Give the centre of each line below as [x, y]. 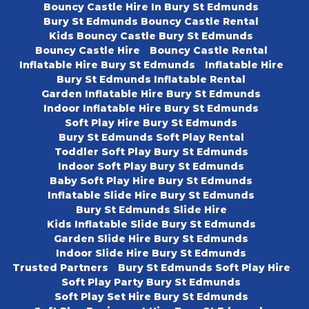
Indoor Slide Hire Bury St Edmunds [151, 253]
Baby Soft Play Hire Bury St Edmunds [151, 180]
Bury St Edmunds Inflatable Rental [151, 79]
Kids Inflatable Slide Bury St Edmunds [151, 224]
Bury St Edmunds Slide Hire [151, 209]
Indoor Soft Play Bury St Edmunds [151, 166]
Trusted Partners [60, 267]
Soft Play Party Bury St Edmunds [151, 282]
